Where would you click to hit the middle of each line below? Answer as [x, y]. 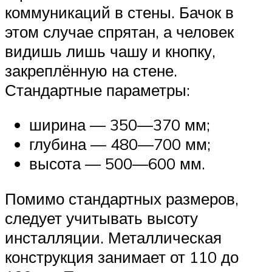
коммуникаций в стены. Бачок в [119, 12]
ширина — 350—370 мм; [120, 125]
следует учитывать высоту [101, 218]
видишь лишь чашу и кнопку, [110, 51]
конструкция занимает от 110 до [122, 257]
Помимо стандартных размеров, [122, 198]
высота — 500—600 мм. [117, 164]
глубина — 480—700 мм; [120, 144]
